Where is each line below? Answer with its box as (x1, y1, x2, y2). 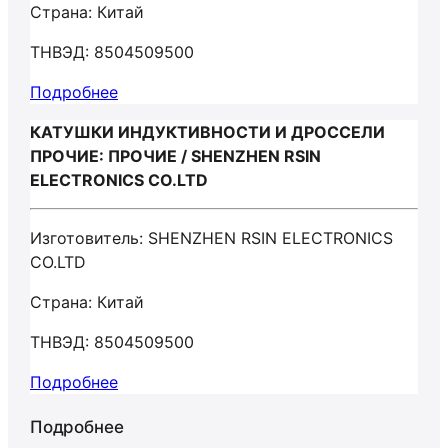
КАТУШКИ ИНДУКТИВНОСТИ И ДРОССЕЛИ (30, 122, 385, 142)
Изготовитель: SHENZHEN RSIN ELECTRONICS (30, 228, 393, 248)
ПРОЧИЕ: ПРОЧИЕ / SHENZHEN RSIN (30, 146, 321, 166)
